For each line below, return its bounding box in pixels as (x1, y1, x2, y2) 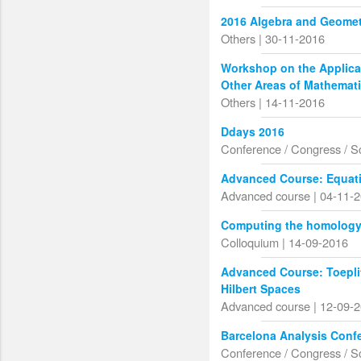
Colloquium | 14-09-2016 (221, 234, 349, 251)
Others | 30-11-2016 (221, 30, 326, 48)
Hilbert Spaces (221, 280, 301, 297)
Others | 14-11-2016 (221, 93, 326, 111)
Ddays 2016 (221, 123, 285, 140)
